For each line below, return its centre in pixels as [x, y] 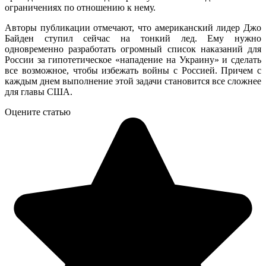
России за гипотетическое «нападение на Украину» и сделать [133, 59]
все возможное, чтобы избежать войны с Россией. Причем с [133, 70]
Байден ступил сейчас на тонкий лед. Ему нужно [133, 38]
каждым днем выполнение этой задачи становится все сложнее [133, 81]
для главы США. [40, 91]
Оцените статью [38, 112]
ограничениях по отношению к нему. [81, 7]
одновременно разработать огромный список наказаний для [133, 49]
